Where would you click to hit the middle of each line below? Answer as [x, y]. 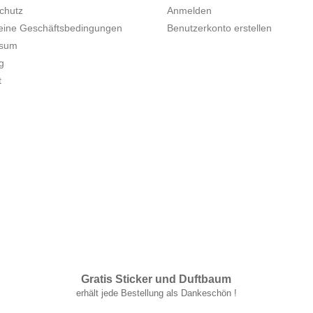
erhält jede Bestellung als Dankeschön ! [156, 293]
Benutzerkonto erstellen [219, 28]
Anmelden [189, 10]
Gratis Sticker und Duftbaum [156, 279]
